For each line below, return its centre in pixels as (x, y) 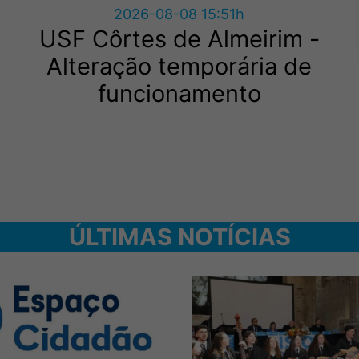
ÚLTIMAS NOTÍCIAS (179, 236)
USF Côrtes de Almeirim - (179, 38)
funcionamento (179, 93)
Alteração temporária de (179, 66)
